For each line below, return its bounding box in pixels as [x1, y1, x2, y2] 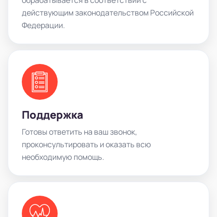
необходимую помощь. [22, 151, 104, 162]
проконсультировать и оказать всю [22, 139, 151, 150]
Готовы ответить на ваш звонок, [22, 126, 137, 137]
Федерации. [22, 19, 65, 31]
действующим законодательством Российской [22, 7, 194, 18]
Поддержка [22, 107, 83, 122]
